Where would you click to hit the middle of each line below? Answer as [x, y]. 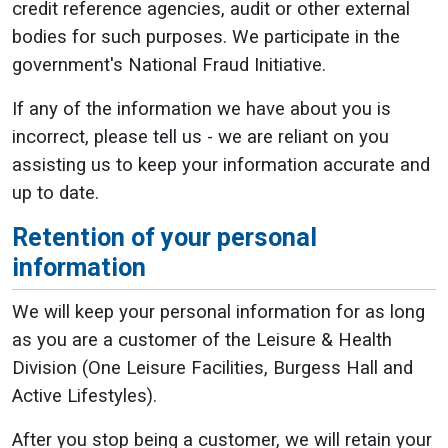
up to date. [55, 193]
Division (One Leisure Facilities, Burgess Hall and [212, 368]
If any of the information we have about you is [201, 109]
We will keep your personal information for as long [218, 312]
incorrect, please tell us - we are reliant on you [200, 137]
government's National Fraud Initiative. [169, 65]
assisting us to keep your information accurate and [221, 165]
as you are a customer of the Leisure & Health [202, 340]
